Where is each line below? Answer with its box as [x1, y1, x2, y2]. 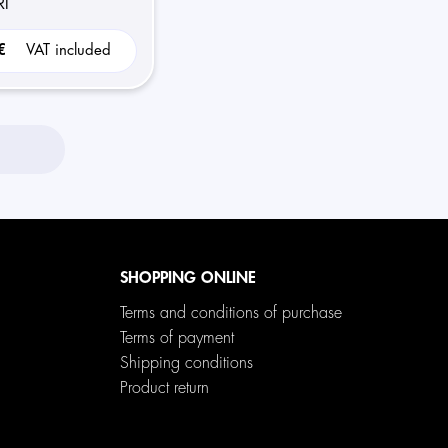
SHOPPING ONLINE [120, 270, 257, 286]
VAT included [26, 43, 112, 58]
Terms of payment [120, 330, 235, 346]
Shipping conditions [120, 355, 254, 371]
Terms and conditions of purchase [120, 305, 343, 321]
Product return [120, 380, 210, 396]
